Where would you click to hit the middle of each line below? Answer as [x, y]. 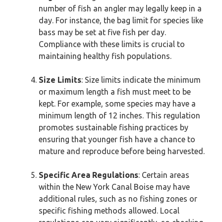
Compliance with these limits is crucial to [112, 44]
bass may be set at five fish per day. [102, 32]
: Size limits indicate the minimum [141, 80]
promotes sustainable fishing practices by [113, 127]
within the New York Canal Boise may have [114, 187]
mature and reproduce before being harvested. [122, 151]
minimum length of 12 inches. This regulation [119, 115]
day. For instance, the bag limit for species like [121, 20]
